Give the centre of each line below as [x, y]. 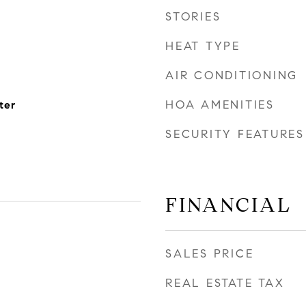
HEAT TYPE [203, 46]
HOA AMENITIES [220, 105]
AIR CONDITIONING [232, 75]
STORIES [193, 17]
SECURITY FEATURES [235, 134]
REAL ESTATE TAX [225, 283]
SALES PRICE [210, 254]
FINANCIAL [228, 205]
